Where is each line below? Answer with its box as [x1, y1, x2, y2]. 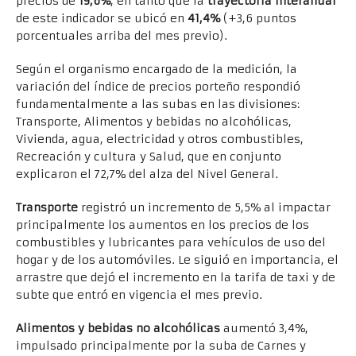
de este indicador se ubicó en [16, 11, 188, 26]
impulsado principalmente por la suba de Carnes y [16, 339, 306, 354]
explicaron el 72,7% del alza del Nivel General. [16, 167, 278, 182]
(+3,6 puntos [220, 11, 296, 26]
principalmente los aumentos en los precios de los [16, 218, 309, 233]
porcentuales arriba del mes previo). [16, 29, 227, 44]
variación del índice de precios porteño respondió [16, 79, 300, 95]
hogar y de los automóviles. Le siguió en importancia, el [16, 253, 339, 268]
